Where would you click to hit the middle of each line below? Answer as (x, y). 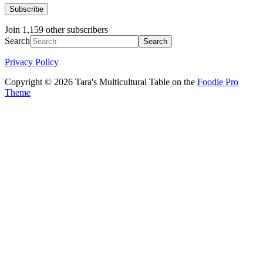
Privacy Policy (32, 62)
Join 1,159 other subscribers (56, 30)
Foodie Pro (218, 82)
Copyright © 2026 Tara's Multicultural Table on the (101, 82)
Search (17, 41)
